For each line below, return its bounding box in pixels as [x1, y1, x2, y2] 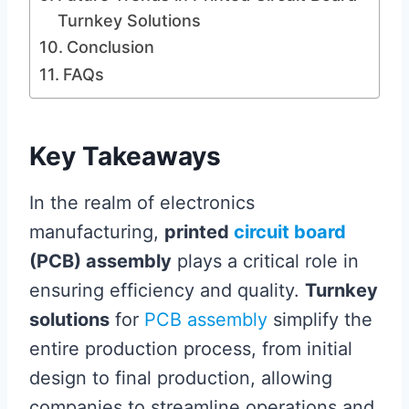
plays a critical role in [172, 250, 359, 272]
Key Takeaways [29, 141, 221, 172]
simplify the [267, 309, 372, 330]
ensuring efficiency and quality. [29, 279, 305, 301]
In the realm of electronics [29, 192, 255, 214]
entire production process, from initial [29, 338, 352, 360]
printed [164, 221, 234, 243]
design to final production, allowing [29, 367, 332, 389]
